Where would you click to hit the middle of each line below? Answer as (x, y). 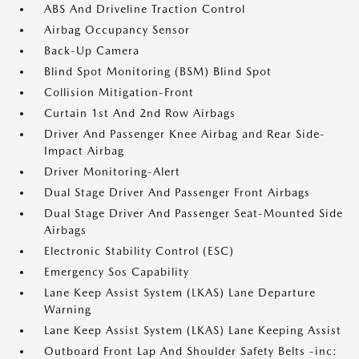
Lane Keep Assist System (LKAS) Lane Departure (180, 292)
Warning (68, 309)
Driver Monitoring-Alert (112, 171)
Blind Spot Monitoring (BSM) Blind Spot (158, 71)
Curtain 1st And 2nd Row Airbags (140, 113)
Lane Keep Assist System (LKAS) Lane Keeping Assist (193, 330)
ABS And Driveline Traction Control (145, 9)
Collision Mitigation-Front (119, 92)
